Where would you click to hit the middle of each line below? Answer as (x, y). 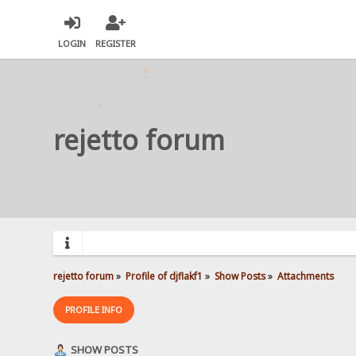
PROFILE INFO (94, 309)
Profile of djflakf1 (164, 275)
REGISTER (116, 44)
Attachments (305, 275)
